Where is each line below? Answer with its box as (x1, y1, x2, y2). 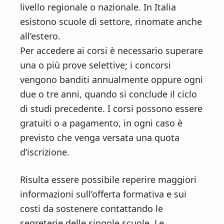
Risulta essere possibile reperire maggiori (20, 173, 196, 186)
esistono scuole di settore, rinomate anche (20, 15, 202, 28)
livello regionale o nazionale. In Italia (20, 1, 176, 13)
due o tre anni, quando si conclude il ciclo (20, 88, 197, 100)
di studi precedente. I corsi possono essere (20, 102, 202, 115)
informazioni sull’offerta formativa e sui (20, 188, 186, 200)
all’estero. (20, 30, 60, 42)
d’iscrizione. (20, 146, 69, 158)
